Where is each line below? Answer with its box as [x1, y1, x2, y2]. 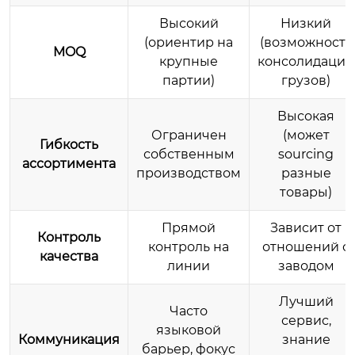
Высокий [158, 15, 219, 31]
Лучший [278, 293, 334, 309]
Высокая [277, 108, 334, 124]
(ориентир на [144, 34, 233, 50]
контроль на [148, 239, 229, 254]
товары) [280, 184, 332, 200]
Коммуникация [18, 331, 120, 347]
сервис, [281, 312, 331, 328]
